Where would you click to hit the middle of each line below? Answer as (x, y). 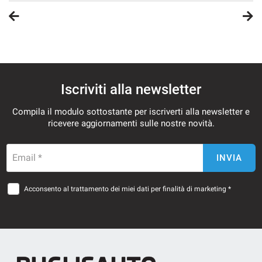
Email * (27, 158)
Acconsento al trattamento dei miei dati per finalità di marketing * (127, 189)
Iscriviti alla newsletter (131, 89)
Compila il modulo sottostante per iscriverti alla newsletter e (131, 112)
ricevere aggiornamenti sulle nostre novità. (131, 123)
